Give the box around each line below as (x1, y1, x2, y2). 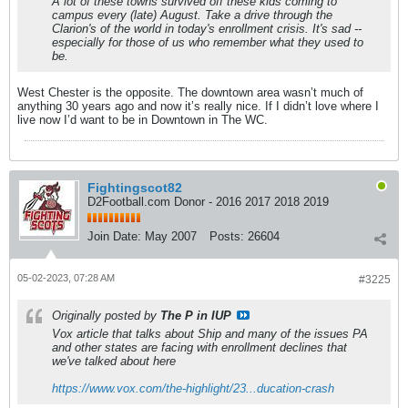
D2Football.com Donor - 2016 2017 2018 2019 (87, 195, 329, 209)
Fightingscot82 (87, 180, 182, 195)
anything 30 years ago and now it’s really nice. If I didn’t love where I (17, 99, 379, 113)
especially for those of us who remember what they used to (52, 36, 363, 49)
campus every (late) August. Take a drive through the (52, 8, 332, 22)
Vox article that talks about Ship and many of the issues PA (52, 327, 368, 341)
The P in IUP (160, 309, 231, 322)
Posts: (209, 229, 244, 243)
